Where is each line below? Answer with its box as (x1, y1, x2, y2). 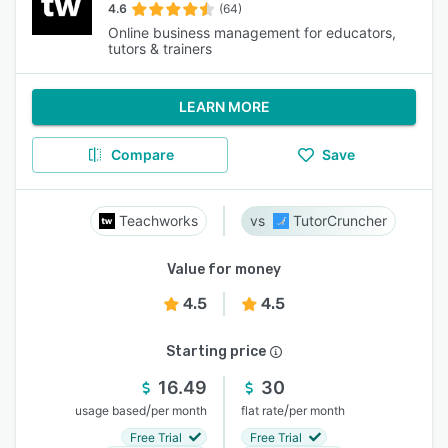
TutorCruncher (293, 212, 387, 229)
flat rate (241, 403, 284, 418)
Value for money (167, 261, 281, 278)
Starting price (166, 343, 266, 360)
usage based (75, 403, 146, 418)
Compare (110, 146, 174, 163)
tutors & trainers (108, 40, 212, 57)
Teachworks (119, 212, 198, 229)
